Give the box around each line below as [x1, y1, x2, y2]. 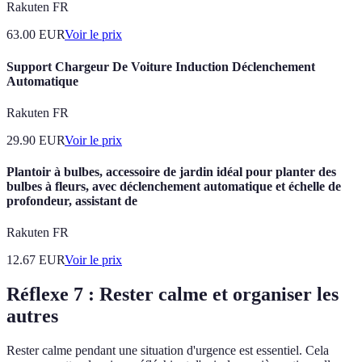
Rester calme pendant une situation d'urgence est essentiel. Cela [6, 343, 329, 358]
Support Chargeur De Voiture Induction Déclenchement [6, 59, 315, 74]
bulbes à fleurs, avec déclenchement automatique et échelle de [6, 179, 341, 194]
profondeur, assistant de [6, 194, 137, 208]
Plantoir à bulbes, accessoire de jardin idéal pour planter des [6, 165, 336, 179]
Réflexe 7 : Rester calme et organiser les [6, 284, 339, 305]
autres [6, 305, 58, 327]
